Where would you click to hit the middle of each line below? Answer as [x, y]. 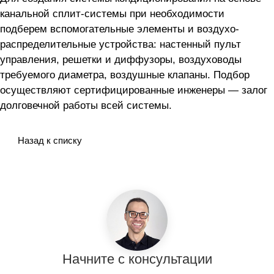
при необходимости [177, 14]
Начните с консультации [137, 259]
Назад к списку [50, 141]
